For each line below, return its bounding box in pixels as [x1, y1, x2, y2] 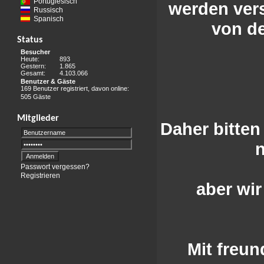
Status [17, 35, 42, 45]
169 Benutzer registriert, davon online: [21, 84, 129, 93]
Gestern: [21, 62, 46, 70]
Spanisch [34, 14, 64, 23]
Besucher [21, 48, 50, 55]
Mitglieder [17, 113, 59, 123]
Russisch [34, 5, 63, 14]
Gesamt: [21, 69, 45, 77]
